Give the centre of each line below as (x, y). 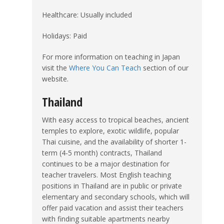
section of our (165, 67)
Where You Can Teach (105, 67)
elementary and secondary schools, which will (116, 196)
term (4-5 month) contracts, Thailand (102, 152)
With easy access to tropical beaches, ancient (115, 119)
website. (55, 78)
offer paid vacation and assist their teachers (113, 207)
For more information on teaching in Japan (111, 56)
